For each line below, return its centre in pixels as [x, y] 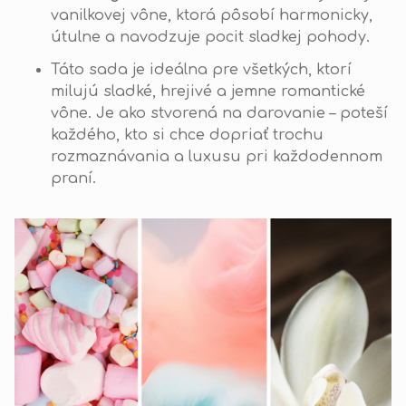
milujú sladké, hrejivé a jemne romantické [208, 91]
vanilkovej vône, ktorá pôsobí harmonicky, [212, 15]
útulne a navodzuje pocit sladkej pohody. [210, 37]
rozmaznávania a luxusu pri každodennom [217, 156]
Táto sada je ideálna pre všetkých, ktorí [201, 69]
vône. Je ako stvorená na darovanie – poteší [219, 113]
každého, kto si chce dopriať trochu [187, 135]
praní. [73, 178]
